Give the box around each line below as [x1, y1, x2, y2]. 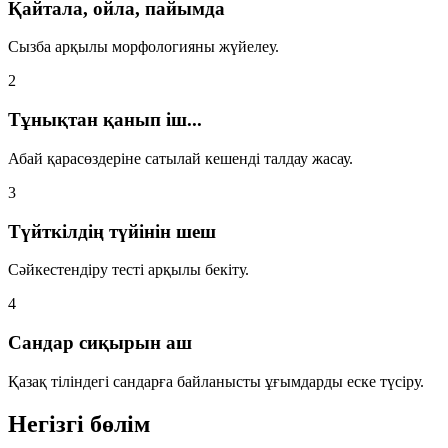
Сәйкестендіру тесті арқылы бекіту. [8, 261, 249, 279]
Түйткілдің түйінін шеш [8, 220, 216, 242]
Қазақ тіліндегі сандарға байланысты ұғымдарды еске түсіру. [8, 372, 424, 390]
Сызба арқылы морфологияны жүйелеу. [8, 38, 279, 56]
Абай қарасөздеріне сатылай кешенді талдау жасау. [8, 149, 353, 167]
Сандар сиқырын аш [8, 332, 192, 353]
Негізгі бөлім [8, 410, 150, 437]
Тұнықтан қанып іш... [8, 109, 202, 131]
